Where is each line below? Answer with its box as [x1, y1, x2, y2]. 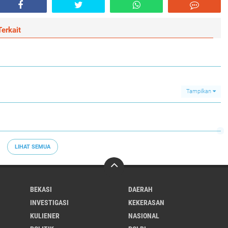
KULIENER [30, 212, 60, 220]
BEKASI [30, 185, 52, 193]
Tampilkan [186, 88, 213, 95]
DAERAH [128, 185, 153, 193]
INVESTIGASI [30, 198, 69, 207]
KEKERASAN [128, 198, 164, 207]
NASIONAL [128, 212, 159, 220]
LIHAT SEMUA [15, 143, 50, 150]
